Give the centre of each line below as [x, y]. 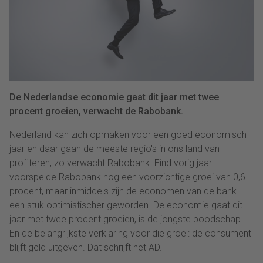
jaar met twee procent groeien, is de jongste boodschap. [126, 219]
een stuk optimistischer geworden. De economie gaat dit [126, 205]
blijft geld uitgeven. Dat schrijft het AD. [86, 247]
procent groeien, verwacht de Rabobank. [96, 111]
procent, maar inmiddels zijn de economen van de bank [123, 191]
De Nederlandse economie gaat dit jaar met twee [114, 97]
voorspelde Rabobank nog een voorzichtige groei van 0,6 [127, 177]
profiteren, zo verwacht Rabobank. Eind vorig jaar [111, 163]
